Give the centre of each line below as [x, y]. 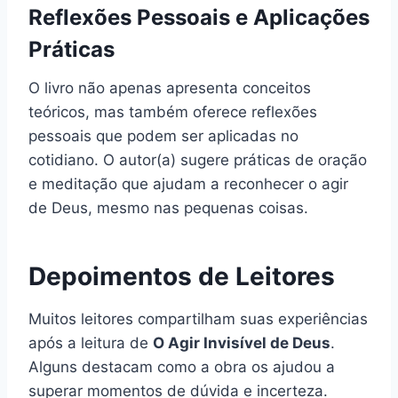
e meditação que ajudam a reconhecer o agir [188, 184]
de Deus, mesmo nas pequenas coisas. [168, 208]
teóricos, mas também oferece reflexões [173, 112]
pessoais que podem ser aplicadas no [163, 136]
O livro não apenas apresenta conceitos [170, 88]
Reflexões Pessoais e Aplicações [199, 18]
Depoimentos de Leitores [182, 277]
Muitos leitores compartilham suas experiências [198, 319]
